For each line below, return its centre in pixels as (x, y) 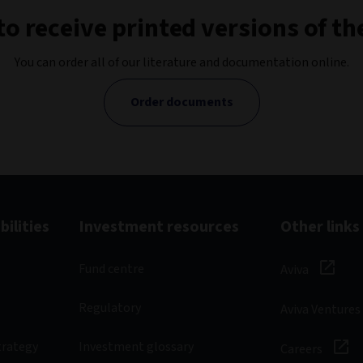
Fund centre (112, 269)
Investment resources (159, 227)
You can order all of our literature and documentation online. (181, 62)
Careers (302, 349)
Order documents (181, 102)
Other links (320, 227)
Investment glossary (137, 347)
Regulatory (110, 308)
